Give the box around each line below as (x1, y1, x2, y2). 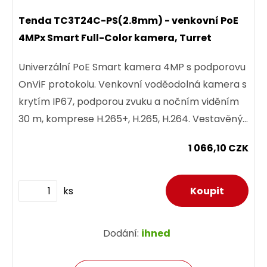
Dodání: (103, 226, 141, 241)
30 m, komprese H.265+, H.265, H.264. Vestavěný (18, 112, 243, 126)
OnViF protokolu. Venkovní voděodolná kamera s (18, 77, 247, 92)
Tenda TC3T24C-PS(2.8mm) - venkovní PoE (18, 14, 238, 28)
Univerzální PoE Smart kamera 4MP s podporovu (18, 60, 246, 74)
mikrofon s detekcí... (18, 129, 112, 144)
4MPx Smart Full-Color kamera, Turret (18, 31, 212, 45)
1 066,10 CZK (188, 141, 249, 156)
